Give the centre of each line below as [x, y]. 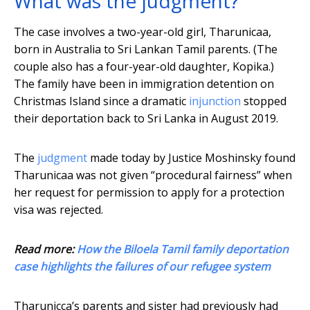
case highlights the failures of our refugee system [142, 267]
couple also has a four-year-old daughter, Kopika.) [144, 67]
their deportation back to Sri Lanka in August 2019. [146, 119]
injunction [215, 101]
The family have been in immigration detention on [144, 84]
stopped [264, 101]
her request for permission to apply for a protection [149, 193]
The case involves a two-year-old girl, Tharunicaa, [143, 32]
